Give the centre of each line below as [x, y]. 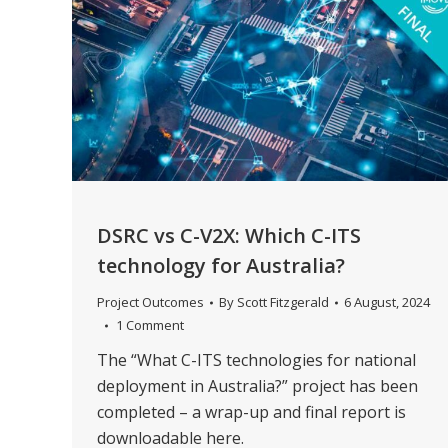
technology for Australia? [221, 266]
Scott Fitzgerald [283, 302]
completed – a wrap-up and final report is [251, 412]
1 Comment [150, 325]
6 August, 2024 [387, 302]
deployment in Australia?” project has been [257, 386]
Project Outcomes [150, 302]
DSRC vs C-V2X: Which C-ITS [229, 236]
